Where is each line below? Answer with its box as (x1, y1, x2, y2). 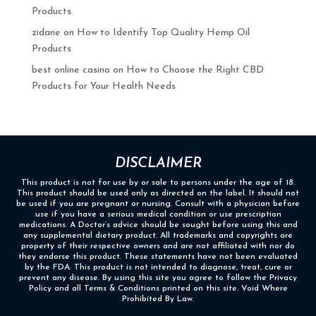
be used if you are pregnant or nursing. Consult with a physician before (16, 200, 300, 208)
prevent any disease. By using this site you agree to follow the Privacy (19, 274, 297, 282)
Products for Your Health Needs (31, 81, 176, 92)
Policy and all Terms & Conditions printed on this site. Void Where (28, 284, 288, 293)
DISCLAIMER (114, 157, 202, 171)
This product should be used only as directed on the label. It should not (17, 189, 299, 197)
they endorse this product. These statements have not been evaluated (18, 253, 298, 261)
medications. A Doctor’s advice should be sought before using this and (18, 221, 298, 229)
